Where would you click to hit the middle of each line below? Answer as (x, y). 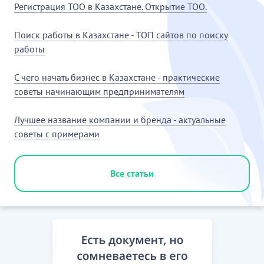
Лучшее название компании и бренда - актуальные (120, 119)
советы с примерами (57, 133)
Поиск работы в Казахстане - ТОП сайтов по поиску (121, 34)
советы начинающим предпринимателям (99, 91)
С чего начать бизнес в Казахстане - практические (117, 77)
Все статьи (132, 173)
